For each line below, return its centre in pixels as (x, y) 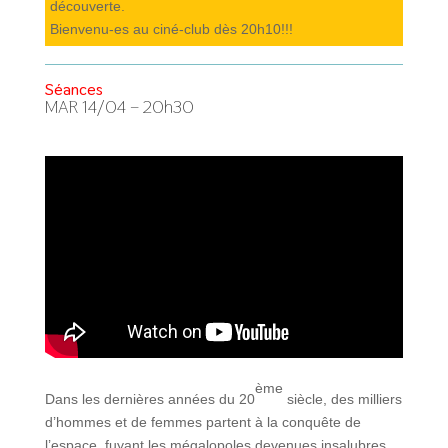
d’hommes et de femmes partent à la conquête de (202, 421)
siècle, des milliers (342, 398)
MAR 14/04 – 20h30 (119, 106)
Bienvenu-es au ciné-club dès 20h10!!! (171, 29)
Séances (73, 89)
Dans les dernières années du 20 (149, 398)
